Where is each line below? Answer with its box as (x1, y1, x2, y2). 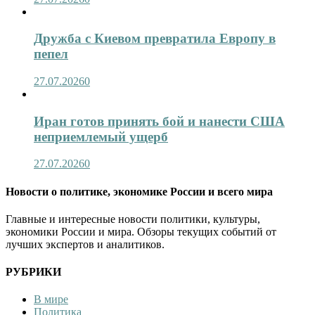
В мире (34, 293, 68, 306)
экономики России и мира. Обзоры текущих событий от (6, 225, 276, 238)
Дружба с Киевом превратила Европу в (34, 31, 276, 46)
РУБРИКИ (6, 266, 61, 278)
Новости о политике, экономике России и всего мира (6, 185, 273, 198)
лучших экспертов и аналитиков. (6, 238, 165, 250)
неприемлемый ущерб (34, 129, 168, 144)
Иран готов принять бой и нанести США (34, 113, 285, 129)
